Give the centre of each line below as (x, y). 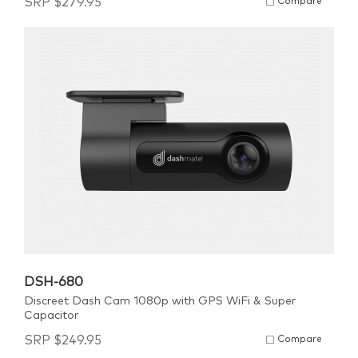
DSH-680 (54, 282)
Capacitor (51, 316)
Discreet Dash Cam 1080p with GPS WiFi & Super (160, 301)
